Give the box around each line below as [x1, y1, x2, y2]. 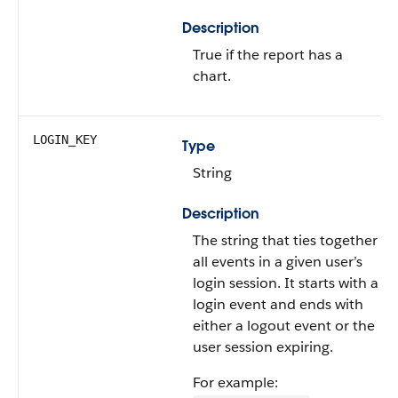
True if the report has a [193, 45, 343, 64]
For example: [193, 373, 278, 392]
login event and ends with [193, 295, 363, 314]
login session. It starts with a [193, 274, 378, 292]
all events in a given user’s [193, 252, 362, 271]
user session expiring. [193, 338, 333, 356]
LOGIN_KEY [33, 132, 97, 147]
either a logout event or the [193, 316, 375, 335]
